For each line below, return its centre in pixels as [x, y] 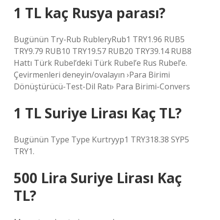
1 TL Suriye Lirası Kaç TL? [98, 113]
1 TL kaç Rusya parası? [90, 13]
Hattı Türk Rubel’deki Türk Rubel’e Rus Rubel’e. [100, 63]
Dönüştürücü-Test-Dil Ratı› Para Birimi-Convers [102, 86]
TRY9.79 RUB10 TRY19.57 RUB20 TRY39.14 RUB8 [103, 51]
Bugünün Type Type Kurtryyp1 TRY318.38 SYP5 [101, 139]
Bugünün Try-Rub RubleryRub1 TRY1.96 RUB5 [99, 39]
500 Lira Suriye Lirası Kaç [98, 178]
